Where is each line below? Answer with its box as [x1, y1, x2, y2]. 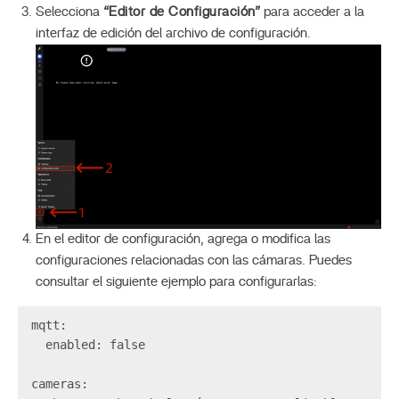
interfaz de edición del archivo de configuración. [36, 26, 311, 40]
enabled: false [31, 337, 159, 352]
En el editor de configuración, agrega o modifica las [36, 232, 330, 246]
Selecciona [36, 4, 103, 19]
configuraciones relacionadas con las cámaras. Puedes [36, 253, 352, 267]
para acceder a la [260, 4, 364, 19]
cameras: [31, 376, 102, 391]
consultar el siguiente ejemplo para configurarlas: [36, 274, 317, 289]
